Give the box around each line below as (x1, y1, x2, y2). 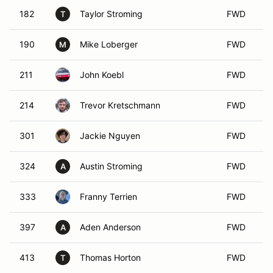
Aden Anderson (80, 222, 141, 232)
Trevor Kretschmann (80, 100, 160, 110)
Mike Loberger (80, 39, 138, 49)
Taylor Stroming (80, 9, 143, 19)
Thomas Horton (80, 252, 141, 263)
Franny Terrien (80, 191, 137, 202)
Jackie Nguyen (80, 130, 140, 141)
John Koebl (80, 69, 124, 80)
